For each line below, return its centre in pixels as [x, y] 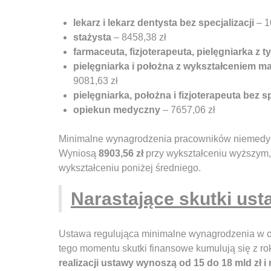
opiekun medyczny [117, 110]
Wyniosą [79, 154]
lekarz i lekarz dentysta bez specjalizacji [164, 23]
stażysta [92, 38]
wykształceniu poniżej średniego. [130, 168]
